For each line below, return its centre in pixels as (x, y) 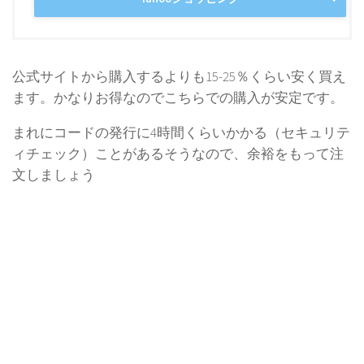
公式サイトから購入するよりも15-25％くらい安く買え (179, 77)
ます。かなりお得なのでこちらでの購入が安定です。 (178, 98)
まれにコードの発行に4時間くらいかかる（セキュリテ (181, 132)
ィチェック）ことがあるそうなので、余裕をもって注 (178, 154)
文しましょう (54, 175)
